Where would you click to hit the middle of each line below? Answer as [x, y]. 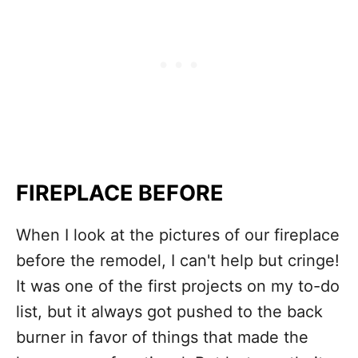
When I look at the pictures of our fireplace [178, 235]
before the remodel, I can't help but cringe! [178, 261]
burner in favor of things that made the [162, 337]
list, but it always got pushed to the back [169, 312]
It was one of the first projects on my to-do [178, 286]
